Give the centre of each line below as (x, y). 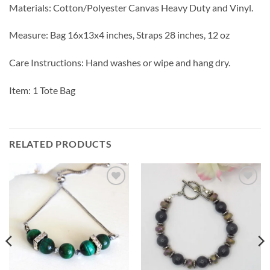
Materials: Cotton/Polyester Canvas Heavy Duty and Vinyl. (131, 7)
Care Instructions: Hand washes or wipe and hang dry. (120, 63)
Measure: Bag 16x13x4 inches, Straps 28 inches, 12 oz (119, 35)
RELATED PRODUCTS (61, 143)
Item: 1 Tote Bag (42, 90)
